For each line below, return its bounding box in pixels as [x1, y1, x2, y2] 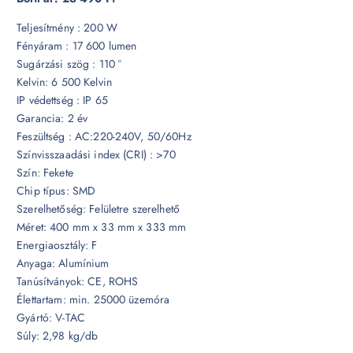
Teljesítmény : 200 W [17, 19, 117, 35]
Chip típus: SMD [17, 182, 96, 199]
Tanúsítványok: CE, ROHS [17, 273, 139, 289]
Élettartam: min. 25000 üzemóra [17, 291, 170, 307]
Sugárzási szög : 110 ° [17, 55, 122, 72]
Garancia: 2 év [17, 110, 88, 126]
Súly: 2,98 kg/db [17, 327, 98, 344]
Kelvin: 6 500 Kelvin [17, 73, 112, 90]
